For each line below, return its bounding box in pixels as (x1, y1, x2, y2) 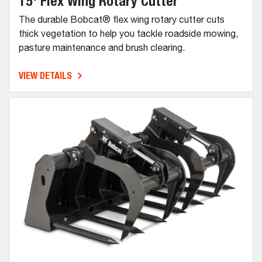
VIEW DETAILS (19, 70, 72, 81)
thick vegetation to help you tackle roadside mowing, (19, 29, 238, 39)
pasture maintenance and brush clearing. (19, 43, 185, 53)
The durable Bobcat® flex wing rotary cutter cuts (19, 15, 225, 25)
